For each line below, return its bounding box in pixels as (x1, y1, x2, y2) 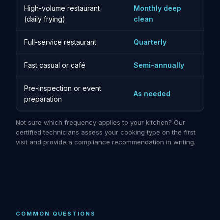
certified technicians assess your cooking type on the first (16, 128, 195, 136)
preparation (24, 95, 62, 103)
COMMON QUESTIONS (16, 210, 96, 217)
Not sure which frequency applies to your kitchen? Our (16, 118, 185, 126)
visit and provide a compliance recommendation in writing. (16, 138, 195, 146)
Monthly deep (134, 4, 181, 12)
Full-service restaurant (24, 38, 96, 46)
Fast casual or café (24, 61, 85, 69)
